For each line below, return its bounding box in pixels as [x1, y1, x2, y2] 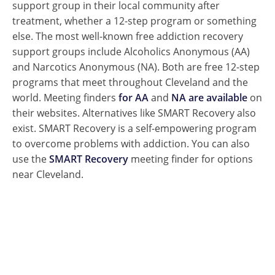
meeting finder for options [128, 152, 253, 166]
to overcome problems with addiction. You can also [12, 136, 250, 150]
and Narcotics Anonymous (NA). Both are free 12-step [12, 60, 260, 74]
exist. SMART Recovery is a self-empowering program [12, 121, 257, 135]
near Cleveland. [12, 167, 83, 181]
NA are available [171, 90, 247, 104]
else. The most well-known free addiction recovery [12, 29, 243, 43]
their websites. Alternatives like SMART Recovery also [12, 106, 256, 120]
